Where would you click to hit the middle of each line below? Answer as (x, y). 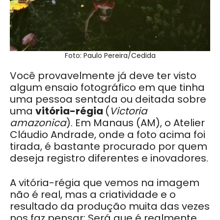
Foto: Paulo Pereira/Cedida (110, 56)
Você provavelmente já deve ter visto (103, 76)
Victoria (128, 111)
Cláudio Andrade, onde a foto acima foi (108, 135)
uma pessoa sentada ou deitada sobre (108, 99)
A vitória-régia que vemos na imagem (105, 183)
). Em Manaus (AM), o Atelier (136, 123)
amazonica (38, 123)
